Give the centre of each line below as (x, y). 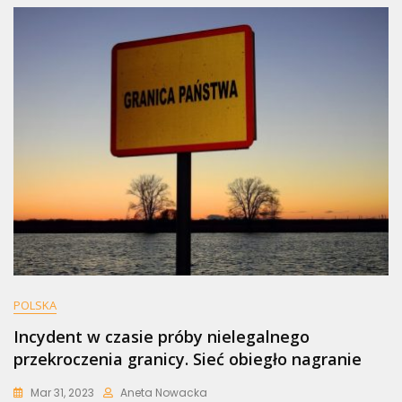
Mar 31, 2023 (62, 393)
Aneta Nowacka (164, 393)
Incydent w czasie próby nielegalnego (162, 336)
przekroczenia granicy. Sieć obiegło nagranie (188, 359)
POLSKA (35, 305)
